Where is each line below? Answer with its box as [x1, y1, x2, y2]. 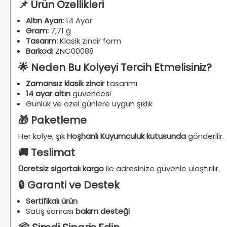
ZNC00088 [53, 46, 94, 56]
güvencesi [70, 88, 111, 99]
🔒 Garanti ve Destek [18, 178, 120, 192]
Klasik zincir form [58, 35, 121, 46]
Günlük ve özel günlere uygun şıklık [26, 98, 153, 109]
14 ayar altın [26, 88, 70, 99]
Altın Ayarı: [26, 15, 64, 26]
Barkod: [26, 46, 53, 56]
